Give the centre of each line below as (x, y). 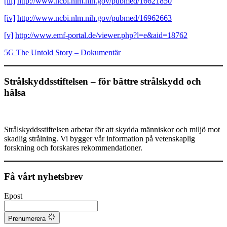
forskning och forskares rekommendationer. (73, 147)
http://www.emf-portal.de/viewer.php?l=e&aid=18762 (101, 35)
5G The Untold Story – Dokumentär (62, 53)
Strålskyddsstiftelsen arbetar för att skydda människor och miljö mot (112, 129)
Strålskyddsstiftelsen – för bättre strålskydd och (103, 82)
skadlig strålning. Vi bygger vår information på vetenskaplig (100, 138)
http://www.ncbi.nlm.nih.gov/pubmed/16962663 (94, 18)
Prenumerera (27, 219)
